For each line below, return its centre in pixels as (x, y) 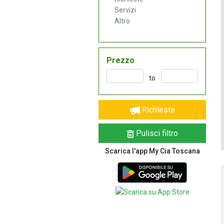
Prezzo (120, 60)
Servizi (125, 10)
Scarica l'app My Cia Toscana (152, 151)
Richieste (157, 109)
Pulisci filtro (156, 133)
